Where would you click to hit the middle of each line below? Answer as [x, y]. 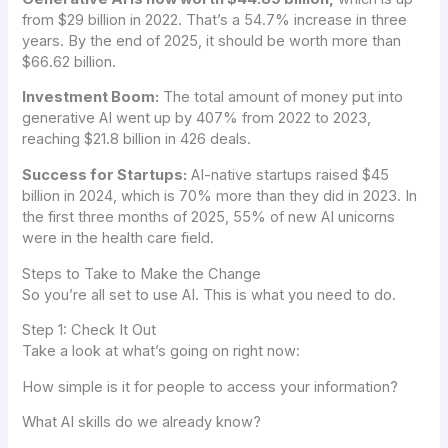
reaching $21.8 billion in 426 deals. [137, 139]
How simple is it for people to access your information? [210, 386]
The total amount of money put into [281, 97]
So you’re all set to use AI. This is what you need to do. [209, 294]
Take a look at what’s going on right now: [161, 351]
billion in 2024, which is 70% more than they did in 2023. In [220, 196]
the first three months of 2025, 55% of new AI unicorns [209, 217]
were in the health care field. [118, 238]
